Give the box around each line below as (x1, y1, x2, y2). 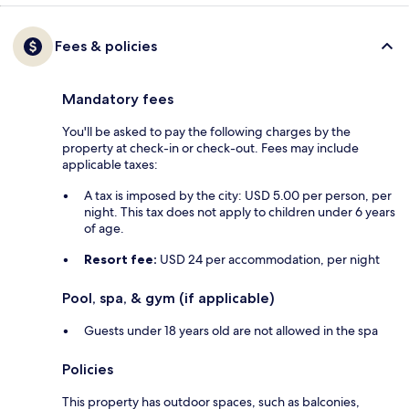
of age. (84, 219, 124, 236)
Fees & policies (55, 37, 157, 55)
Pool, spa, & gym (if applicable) (62, 288, 275, 307)
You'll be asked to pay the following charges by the (62, 122, 351, 140)
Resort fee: (84, 250, 157, 267)
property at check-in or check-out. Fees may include (62, 139, 359, 156)
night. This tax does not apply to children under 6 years (84, 203, 395, 220)
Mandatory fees (62, 89, 173, 108)
